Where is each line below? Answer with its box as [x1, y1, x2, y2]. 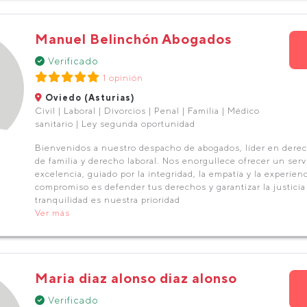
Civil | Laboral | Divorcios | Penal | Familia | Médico [34, 106, 260, 116]
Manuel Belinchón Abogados [34, 31, 232, 47]
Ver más [34, 208, 70, 218]
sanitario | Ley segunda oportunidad [34, 119, 195, 129]
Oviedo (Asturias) [42, 93, 135, 103]
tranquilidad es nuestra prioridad [34, 195, 180, 205]
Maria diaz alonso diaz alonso [34, 270, 237, 286]
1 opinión [102, 73, 143, 83]
